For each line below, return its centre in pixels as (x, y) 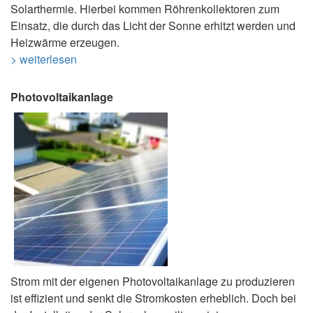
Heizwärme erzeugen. (65, 43)
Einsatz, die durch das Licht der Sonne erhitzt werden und (153, 26)
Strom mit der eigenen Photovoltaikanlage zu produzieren (153, 282)
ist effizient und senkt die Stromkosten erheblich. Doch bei (153, 298)
